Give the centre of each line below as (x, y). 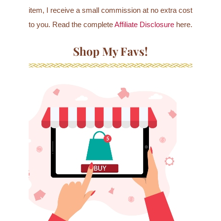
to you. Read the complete (71, 25)
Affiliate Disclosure (144, 25)
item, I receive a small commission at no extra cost (110, 11)
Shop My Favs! (110, 51)
